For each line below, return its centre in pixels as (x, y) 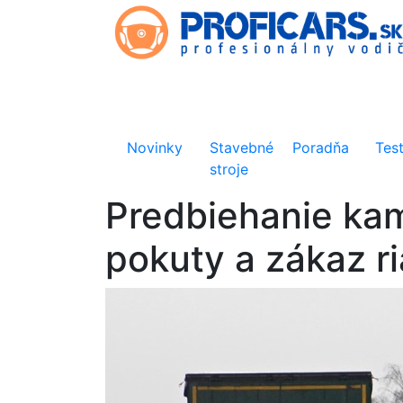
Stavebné (242, 148)
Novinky (155, 148)
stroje (229, 169)
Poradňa (321, 148)
